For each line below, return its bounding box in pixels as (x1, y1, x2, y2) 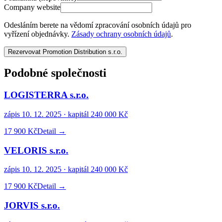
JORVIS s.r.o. (4, 200, 60, 211)
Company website (4, 2, 60, 11)
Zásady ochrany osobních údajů (71, 29, 171, 38)
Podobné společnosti (4, 66, 107, 80)
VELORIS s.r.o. (4, 145, 68, 156)
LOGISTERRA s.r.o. (4, 90, 89, 101)
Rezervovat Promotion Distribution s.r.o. (8, 48, 122, 55)
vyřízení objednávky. (4, 29, 69, 38)
